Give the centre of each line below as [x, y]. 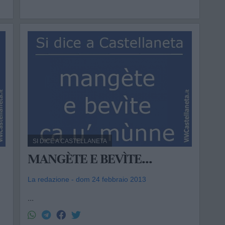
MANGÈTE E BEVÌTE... [90, 159]
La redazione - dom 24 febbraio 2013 [87, 179]
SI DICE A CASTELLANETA [70, 141]
